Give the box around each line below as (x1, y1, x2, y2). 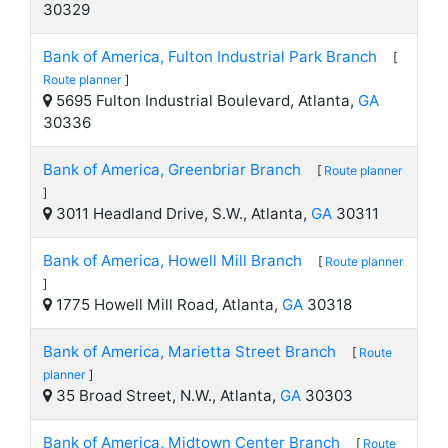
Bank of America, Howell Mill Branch (43, 251, 302, 270)
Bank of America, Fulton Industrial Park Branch (43, 47, 377, 66)
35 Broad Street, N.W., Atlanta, (52, 386, 280, 405)
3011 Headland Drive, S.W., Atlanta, (52, 204, 311, 223)
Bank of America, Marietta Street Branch (43, 342, 336, 361)
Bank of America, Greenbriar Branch (43, 160, 301, 179)
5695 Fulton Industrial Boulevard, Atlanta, (52, 91, 358, 110)
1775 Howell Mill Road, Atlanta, (52, 295, 282, 314)
